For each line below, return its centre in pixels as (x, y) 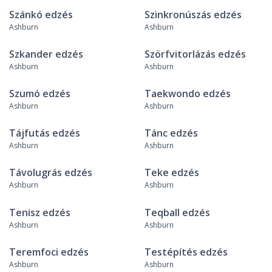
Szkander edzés (46, 54)
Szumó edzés (40, 93)
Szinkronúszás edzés (193, 14)
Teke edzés (172, 173)
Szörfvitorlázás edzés (195, 54)
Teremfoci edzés (49, 252)
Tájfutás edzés (45, 133)
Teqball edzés (177, 212)
